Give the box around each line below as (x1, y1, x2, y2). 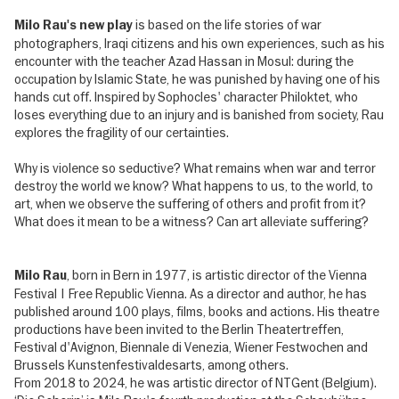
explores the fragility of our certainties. (14, 125, 229, 142)
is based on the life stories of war (133, 17, 322, 34)
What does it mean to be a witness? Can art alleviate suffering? (14, 214, 369, 231)
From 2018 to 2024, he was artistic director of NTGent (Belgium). (14, 375, 377, 392)
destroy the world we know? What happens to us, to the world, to (14, 178, 373, 195)
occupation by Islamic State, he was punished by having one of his (14, 71, 380, 88)
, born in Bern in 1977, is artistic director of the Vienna (67, 267, 367, 284)
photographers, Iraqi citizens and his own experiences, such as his (14, 36, 385, 53)
